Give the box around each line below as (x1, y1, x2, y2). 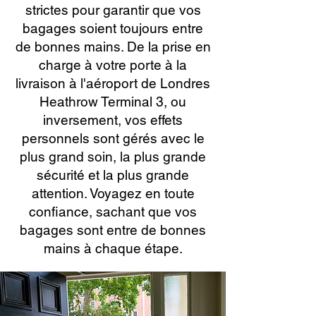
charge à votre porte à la (39, 57, 187, 73)
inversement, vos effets (43, 112, 183, 128)
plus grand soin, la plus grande (20, 149, 206, 164)
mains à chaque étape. (43, 241, 183, 256)
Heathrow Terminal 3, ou (39, 94, 186, 109)
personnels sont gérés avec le (21, 130, 205, 146)
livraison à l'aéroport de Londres (16, 75, 210, 91)
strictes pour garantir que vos (25, 2, 201, 18)
